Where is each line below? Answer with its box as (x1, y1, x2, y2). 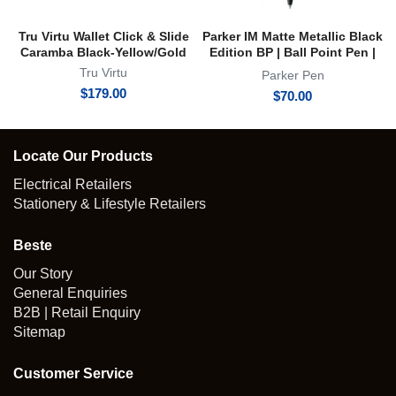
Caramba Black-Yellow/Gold (20, 45, 187, 60)
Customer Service (13, 366, 133, 382)
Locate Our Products (13, 148, 153, 164)
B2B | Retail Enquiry (13, 305, 141, 321)
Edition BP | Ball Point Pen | (209, 45, 376, 60)
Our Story (13, 266, 72, 282)
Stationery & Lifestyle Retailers (13, 196, 206, 212)
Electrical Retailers (13, 177, 132, 193)
